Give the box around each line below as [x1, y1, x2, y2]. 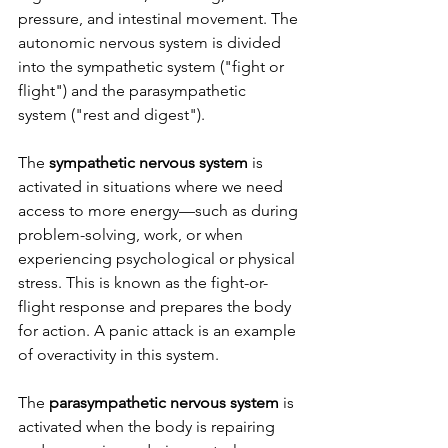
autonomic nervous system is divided [18, 33, 285, 53]
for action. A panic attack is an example [18, 321, 300, 341]
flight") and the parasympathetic [18, 81, 250, 101]
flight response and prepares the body [18, 297, 295, 317]
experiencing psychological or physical [18, 249, 299, 269]
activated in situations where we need [18, 177, 287, 197]
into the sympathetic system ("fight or [18, 57, 288, 77]
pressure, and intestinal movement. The [18, 9, 302, 29]
